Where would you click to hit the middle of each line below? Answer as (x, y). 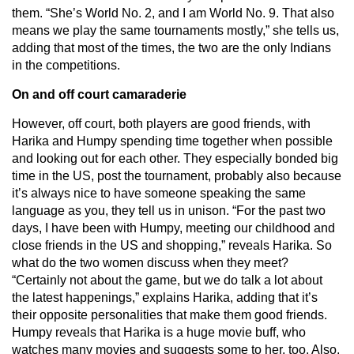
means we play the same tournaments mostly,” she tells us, (175, 30)
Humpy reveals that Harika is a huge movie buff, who (159, 332)
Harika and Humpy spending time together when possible (172, 141)
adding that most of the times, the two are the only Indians (171, 47)
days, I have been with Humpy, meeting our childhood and (173, 228)
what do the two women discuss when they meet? (150, 262)
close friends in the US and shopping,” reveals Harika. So (172, 245)
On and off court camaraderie (99, 94)
